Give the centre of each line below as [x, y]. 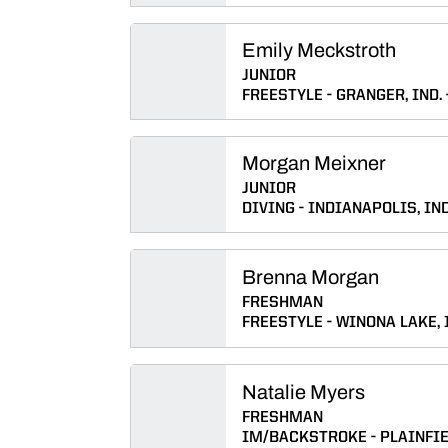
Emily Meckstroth [319, 50]
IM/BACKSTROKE [304, 438]
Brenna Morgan [310, 277]
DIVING [268, 209]
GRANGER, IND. [389, 96]
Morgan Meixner [314, 163]
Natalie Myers [303, 392]
